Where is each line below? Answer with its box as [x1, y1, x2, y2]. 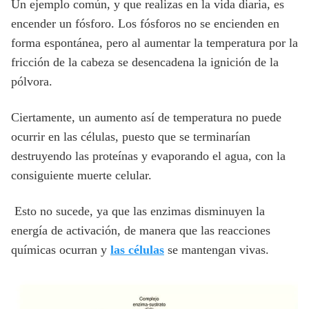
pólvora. [11, 74, 52, 88]
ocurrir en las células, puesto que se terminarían [11, 129, 250, 143]
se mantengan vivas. [164, 242, 269, 257]
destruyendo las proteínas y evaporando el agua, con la [11, 148, 286, 163]
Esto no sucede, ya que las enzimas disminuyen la [11, 203, 265, 218]
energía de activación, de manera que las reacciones [11, 223, 270, 237]
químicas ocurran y [11, 242, 110, 257]
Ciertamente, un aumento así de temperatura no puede [11, 110, 281, 124]
